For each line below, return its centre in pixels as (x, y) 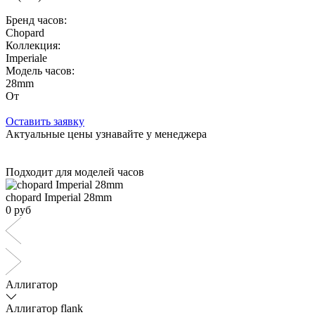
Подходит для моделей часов (75, 172)
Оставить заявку (45, 121)
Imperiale (26, 58)
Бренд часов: (36, 20)
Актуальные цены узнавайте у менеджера (106, 134)
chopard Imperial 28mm (59, 197)
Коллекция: (33, 45)
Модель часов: (40, 70)
